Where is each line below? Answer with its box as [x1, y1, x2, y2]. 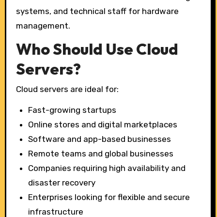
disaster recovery [28, 177, 96, 187]
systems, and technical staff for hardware [15, 6, 179, 16]
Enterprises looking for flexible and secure [28, 192, 190, 202]
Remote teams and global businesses [28, 148, 174, 158]
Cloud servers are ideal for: [15, 84, 119, 94]
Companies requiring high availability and [28, 163, 186, 173]
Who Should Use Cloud [15, 39, 178, 59]
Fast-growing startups [28, 105, 117, 115]
